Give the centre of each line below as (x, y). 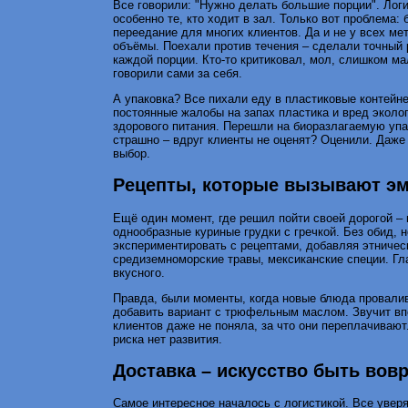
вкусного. (139, 272)
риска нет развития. (168, 339)
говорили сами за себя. (178, 74)
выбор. (132, 154)
